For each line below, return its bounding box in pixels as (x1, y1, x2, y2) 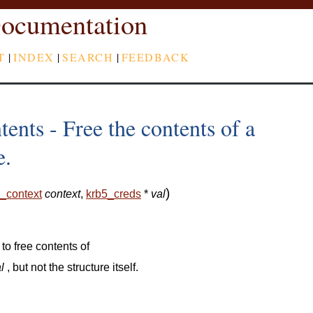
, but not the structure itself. (4, 261, 138, 274)
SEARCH (62, 49, 114, 64)
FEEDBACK (121, 49, 190, 64)
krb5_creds (86, 188, 141, 201)
